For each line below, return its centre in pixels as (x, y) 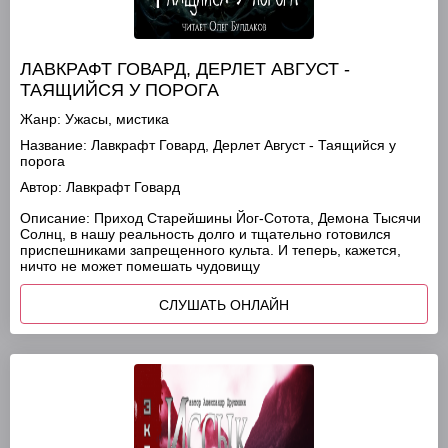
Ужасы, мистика (117, 119)
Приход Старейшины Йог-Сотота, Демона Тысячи (255, 218)
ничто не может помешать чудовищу (140, 266)
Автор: (41, 187)
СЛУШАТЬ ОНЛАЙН (224, 305)
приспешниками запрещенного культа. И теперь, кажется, (210, 250)
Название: (53, 145)
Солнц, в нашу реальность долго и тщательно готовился (205, 234)
